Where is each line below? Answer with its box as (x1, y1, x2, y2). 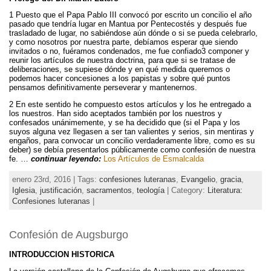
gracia (220, 174, 241, 184)
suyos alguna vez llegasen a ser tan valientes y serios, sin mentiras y (9, 127, 254, 137)
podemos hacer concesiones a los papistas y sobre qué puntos (9, 74, 230, 83)
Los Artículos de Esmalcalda (103, 154, 204, 164)
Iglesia (12, 185, 35, 195)
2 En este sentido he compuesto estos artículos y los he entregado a (9, 100, 251, 109)
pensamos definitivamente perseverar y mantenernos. (9, 83, 197, 93)
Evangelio (181, 174, 215, 184)
